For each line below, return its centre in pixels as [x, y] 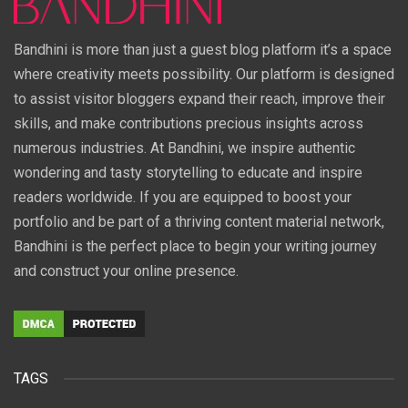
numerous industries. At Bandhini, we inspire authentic [184, 148]
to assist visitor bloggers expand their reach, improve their [199, 98]
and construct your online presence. [126, 270]
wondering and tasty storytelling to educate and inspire [188, 172]
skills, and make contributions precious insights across [189, 123]
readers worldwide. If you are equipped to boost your [183, 197]
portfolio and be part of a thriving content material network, [199, 221]
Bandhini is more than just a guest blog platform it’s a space [203, 49]
